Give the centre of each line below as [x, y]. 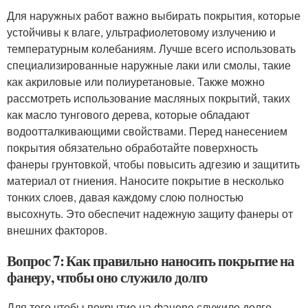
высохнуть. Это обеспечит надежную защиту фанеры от [150, 213]
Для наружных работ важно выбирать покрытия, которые [154, 15]
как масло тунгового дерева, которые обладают [128, 114]
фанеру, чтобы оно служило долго [108, 277]
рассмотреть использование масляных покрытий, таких [148, 98]
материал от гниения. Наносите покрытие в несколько [145, 180]
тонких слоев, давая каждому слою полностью [125, 197]
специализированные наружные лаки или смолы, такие [149, 65]
